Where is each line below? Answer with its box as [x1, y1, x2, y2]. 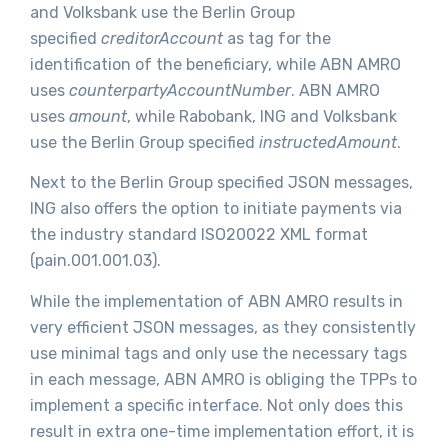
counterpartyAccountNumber [69, 80, 291, 100]
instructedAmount [259, 132, 397, 152]
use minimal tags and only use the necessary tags [30, 343, 407, 363]
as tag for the [223, 28, 331, 48]
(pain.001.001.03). [30, 251, 161, 271]
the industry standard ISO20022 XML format [30, 225, 368, 245]
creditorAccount [101, 28, 223, 48]
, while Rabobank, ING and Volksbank [127, 106, 397, 126]
